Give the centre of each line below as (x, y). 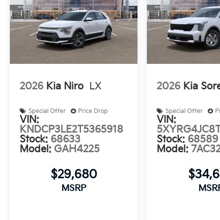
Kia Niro (65, 86)
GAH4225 (77, 149)
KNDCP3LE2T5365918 (71, 130)
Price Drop (93, 111)
